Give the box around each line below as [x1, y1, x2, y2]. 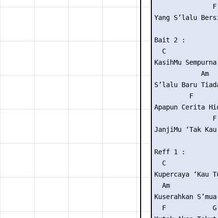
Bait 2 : [154, 36, 185, 44]
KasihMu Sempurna [154, 58, 217, 66]
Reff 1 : [154, 148, 185, 156]
